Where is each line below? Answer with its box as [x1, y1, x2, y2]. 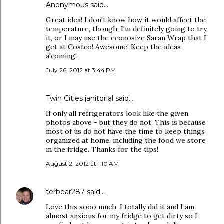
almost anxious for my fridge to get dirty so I [46, 211, 197, 220]
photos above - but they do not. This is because [46, 118, 206, 127]
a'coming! [46, 51, 77, 60]
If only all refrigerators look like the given [46, 109, 188, 118]
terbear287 [46, 187, 85, 196]
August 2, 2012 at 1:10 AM [46, 160, 119, 167]
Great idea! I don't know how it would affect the [46, 15, 206, 24]
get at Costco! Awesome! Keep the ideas [46, 42, 181, 51]
